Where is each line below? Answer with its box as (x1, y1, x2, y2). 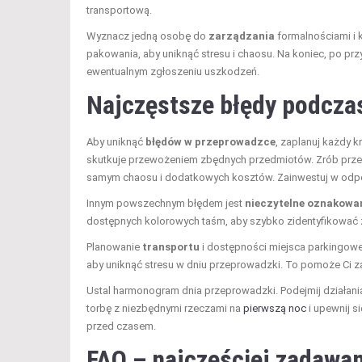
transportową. (86, 4, 152, 17)
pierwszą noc (243, 302, 306, 315)
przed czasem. (86, 320, 156, 333)
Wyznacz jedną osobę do (86, 30, 208, 43)
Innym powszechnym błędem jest (86, 197, 245, 210)
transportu (142, 241, 200, 254)
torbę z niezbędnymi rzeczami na (86, 302, 243, 315)
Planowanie (86, 241, 142, 254)
